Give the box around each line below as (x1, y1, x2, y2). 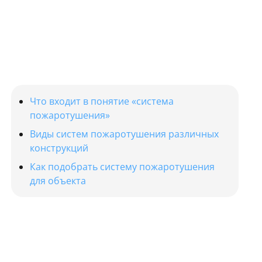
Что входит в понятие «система (29, 94, 174, 108)
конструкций (29, 141, 91, 154)
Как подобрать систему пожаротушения (29, 160, 215, 173)
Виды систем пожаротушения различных (29, 127, 219, 140)
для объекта (29, 174, 86, 187)
